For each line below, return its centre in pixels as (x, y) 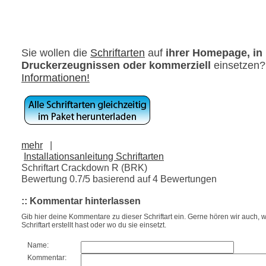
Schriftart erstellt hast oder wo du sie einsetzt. (94, 225)
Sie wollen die (56, 53)
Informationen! (56, 77)
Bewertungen (187, 178)
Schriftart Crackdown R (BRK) (84, 167)
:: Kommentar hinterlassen (81, 201)
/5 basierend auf (118, 178)
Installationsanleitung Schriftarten (94, 156)
